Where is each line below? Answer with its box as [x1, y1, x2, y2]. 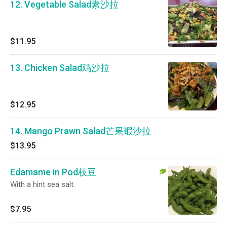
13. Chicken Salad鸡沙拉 [10, 62, 109, 73]
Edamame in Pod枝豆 [10, 167, 96, 177]
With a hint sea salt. [10, 180, 75, 189]
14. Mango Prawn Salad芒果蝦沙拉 [10, 126, 151, 136]
